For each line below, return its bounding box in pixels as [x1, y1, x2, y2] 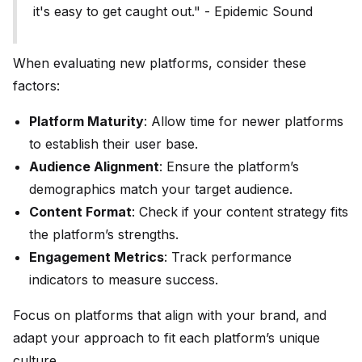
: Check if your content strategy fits [132, 204, 348, 221]
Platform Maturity [29, 113, 144, 130]
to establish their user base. [29, 136, 198, 153]
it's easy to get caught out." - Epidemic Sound [33, 3, 313, 20]
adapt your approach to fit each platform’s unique [13, 330, 320, 347]
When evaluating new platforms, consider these [13, 55, 306, 72]
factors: [13, 78, 60, 95]
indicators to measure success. [29, 271, 218, 288]
